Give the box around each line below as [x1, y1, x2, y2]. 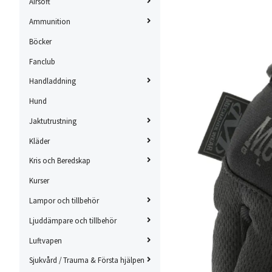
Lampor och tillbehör [29, 195, 99, 205]
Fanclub [29, 56, 55, 66]
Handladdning [29, 76, 76, 86]
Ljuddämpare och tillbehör [29, 215, 117, 225]
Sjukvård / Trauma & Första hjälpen [29, 255, 144, 265]
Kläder [29, 135, 50, 146]
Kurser [29, 175, 49, 186]
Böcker [29, 36, 52, 46]
